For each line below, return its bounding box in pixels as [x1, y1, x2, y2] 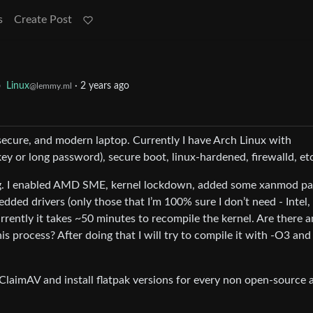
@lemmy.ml [29, 82, 72, 91]
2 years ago [80, 81, 129, 92]
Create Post [14, 14, 72, 25]
